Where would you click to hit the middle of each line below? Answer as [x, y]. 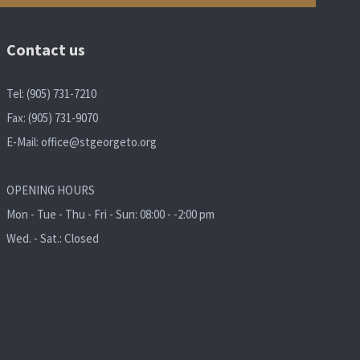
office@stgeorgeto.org [98, 141]
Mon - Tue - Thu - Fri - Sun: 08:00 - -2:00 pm [110, 214]
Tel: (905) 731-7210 [51, 93]
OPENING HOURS [50, 190]
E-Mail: [23, 141]
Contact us [45, 49]
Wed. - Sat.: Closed [52, 238]
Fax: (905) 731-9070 [52, 117]
